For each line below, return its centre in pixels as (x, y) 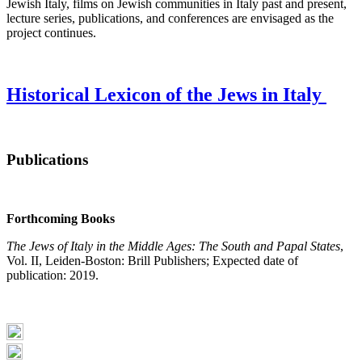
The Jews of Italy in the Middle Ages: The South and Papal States (173, 246)
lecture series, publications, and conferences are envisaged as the (170, 18)
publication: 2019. (53, 276)
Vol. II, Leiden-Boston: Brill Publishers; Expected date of (152, 261)
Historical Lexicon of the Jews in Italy (164, 94)
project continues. (51, 32)
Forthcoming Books (61, 219)
